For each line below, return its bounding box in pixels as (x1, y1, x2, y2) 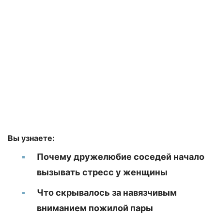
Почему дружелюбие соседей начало (37, 152, 204, 162)
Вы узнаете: (8, 133, 55, 143)
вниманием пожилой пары (37, 203, 153, 213)
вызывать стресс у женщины (37, 167, 168, 177)
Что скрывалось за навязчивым (37, 187, 177, 198)
